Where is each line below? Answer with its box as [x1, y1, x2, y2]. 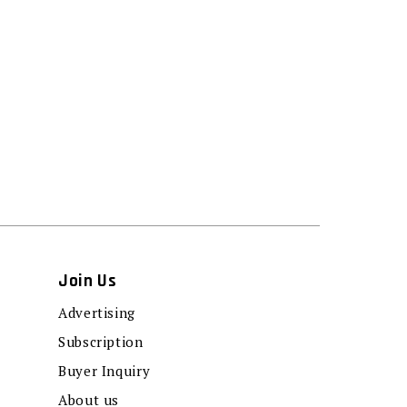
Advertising [58, 303, 136, 323]
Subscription [58, 333, 144, 352]
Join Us [58, 270, 117, 293]
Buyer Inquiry [58, 362, 151, 381]
